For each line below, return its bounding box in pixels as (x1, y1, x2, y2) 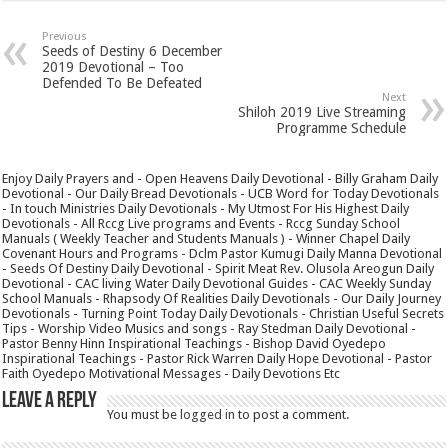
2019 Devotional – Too (42, 58, 185, 75)
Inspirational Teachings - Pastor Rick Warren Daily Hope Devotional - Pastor (2, 350, 433, 366)
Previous (42, 29, 88, 43)
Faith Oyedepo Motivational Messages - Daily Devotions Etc (2, 365, 341, 381)
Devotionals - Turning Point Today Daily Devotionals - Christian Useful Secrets (2, 305, 445, 321)
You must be (107, 406, 181, 422)
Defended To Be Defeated (42, 74, 203, 91)
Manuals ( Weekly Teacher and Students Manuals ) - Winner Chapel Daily (2, 230, 411, 246)
